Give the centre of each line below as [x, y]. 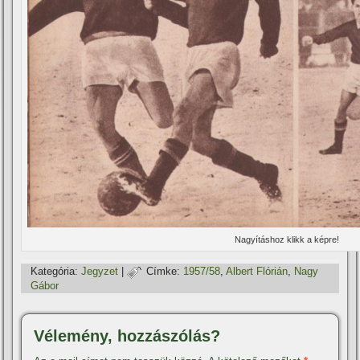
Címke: [164, 272]
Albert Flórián [257, 272]
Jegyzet [100, 272]
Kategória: [55, 272]
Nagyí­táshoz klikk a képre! [287, 239]
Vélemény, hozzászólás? [127, 335]
